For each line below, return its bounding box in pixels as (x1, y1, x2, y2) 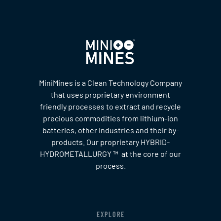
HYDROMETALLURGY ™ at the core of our (40, 149, 181, 159)
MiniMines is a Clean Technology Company (39, 78, 182, 88)
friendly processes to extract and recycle (40, 102, 181, 111)
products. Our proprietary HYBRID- (51, 137, 170, 147)
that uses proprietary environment (51, 90, 170, 100)
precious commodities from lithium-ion (43, 113, 178, 123)
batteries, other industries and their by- (42, 125, 179, 135)
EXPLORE (96, 210, 125, 219)
